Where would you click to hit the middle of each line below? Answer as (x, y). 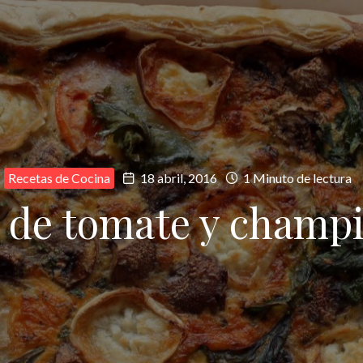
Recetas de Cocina (59, 178)
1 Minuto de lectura (296, 178)
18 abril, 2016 (178, 178)
